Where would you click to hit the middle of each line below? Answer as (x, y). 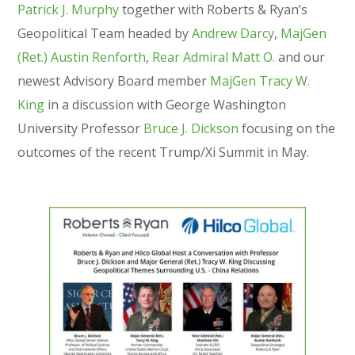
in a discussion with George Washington (166, 105)
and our (300, 57)
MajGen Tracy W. (260, 81)
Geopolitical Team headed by (105, 33)
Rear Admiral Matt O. (214, 57)
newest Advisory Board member (114, 81)
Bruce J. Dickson (191, 128)
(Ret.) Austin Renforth (82, 57)
